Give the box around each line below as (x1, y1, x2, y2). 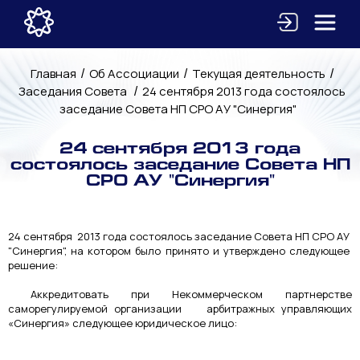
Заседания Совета (18, 83, 129, 100)
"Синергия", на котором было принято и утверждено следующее (8, 243, 352, 258)
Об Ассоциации (88, 65, 179, 82)
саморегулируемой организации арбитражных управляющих (8, 301, 352, 316)
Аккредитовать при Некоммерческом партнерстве (8, 287, 352, 301)
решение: (8, 258, 58, 272)
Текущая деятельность (191, 65, 325, 82)
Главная (30, 65, 76, 82)
